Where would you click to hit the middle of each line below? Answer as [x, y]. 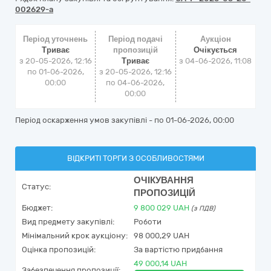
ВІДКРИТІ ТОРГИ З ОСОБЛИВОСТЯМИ [135, 158]
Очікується [216, 50]
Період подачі [135, 39]
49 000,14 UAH [160, 263]
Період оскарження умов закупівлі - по [90, 120]
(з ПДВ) [203, 208]
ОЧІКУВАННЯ [164, 180]
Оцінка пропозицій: [59, 250]
